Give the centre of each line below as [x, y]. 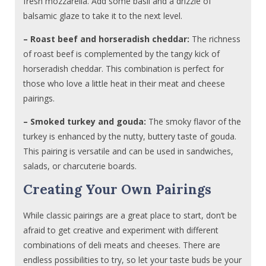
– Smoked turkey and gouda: [85, 121]
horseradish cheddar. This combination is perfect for [124, 68]
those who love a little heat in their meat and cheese [124, 83]
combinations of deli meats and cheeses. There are [122, 245]
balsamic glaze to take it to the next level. [103, 15]
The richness [215, 39]
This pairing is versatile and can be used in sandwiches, [129, 151]
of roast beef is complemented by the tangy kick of [122, 53]
